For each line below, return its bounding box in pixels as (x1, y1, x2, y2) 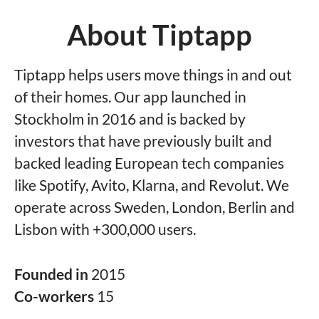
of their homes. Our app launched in (14, 88, 246, 105)
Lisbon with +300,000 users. (14, 220, 196, 238)
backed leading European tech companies (14, 154, 284, 172)
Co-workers (14, 287, 97, 305)
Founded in (14, 265, 91, 283)
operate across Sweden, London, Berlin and (14, 198, 295, 216)
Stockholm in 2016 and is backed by (14, 110, 246, 127)
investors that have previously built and (14, 132, 272, 150)
